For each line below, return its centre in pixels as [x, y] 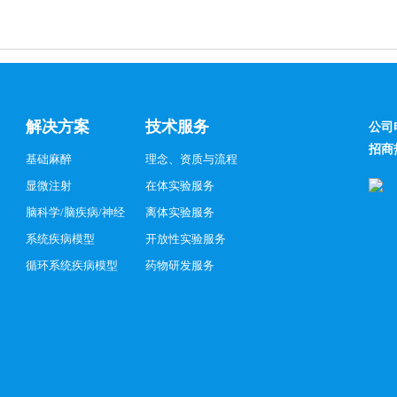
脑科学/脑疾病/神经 [75, 212]
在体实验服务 [180, 186]
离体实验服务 [180, 212]
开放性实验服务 [186, 239]
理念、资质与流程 [191, 159]
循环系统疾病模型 [72, 265]
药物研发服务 [180, 265]
